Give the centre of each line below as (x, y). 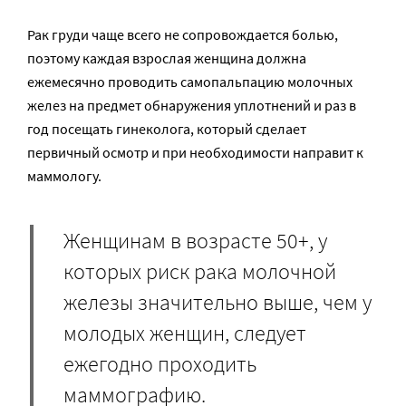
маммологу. (64, 176)
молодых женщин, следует (185, 333)
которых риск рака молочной (200, 271)
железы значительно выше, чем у (217, 302)
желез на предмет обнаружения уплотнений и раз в (192, 106)
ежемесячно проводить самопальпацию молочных (190, 82)
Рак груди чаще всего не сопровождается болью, (183, 35)
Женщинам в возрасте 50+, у (195, 240)
